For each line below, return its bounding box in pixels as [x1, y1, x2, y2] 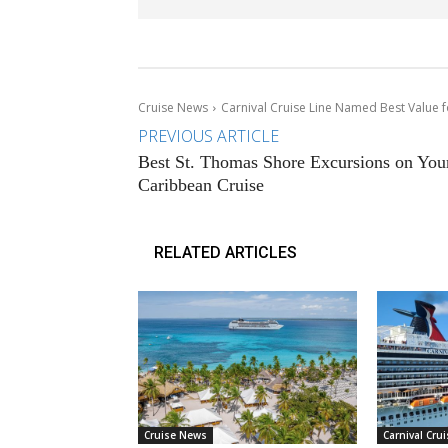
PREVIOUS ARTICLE [138, 124, 279, 147]
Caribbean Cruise [138, 174, 264, 195]
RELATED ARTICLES [154, 242, 297, 262]
